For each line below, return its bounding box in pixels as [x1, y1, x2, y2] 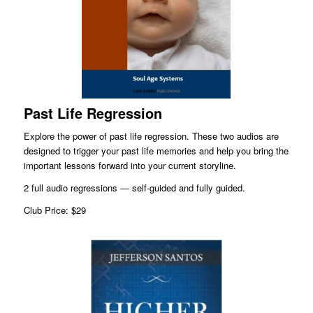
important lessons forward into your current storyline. [23, 158, 236, 172]
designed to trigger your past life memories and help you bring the [23, 143, 289, 157]
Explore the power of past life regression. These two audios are [23, 129, 279, 143]
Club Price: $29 [23, 203, 86, 217]
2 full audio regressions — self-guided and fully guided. [23, 180, 245, 194]
